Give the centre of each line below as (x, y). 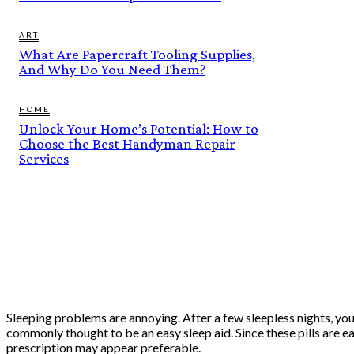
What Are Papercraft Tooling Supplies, (137, 54)
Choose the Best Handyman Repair (127, 143)
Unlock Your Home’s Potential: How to (139, 128)
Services (44, 158)
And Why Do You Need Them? (112, 69)
